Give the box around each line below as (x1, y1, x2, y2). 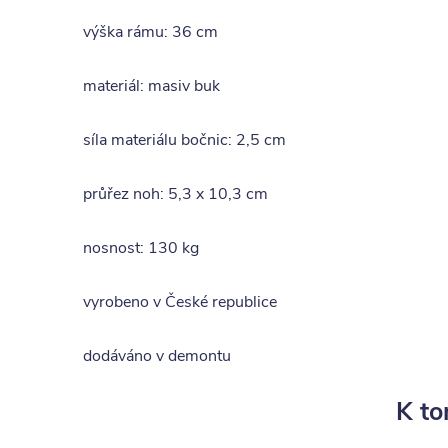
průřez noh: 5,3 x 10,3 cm (83, 183, 268, 205)
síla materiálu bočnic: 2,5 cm (83, 129, 286, 151)
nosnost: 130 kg (83, 237, 199, 259)
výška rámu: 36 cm (83, 21, 218, 43)
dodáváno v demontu (83, 345, 231, 367)
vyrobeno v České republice (83, 291, 277, 313)
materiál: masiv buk (83, 75, 220, 97)
